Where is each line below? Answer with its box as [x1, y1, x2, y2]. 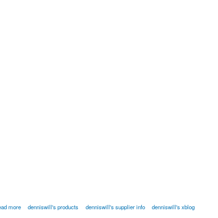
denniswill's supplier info [85, 202, 145, 211]
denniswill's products [28, 202, 79, 211]
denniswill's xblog [152, 202, 195, 211]
